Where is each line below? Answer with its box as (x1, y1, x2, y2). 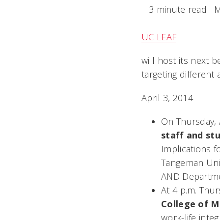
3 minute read (149, 3, 207, 15)
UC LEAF (141, 31, 177, 43)
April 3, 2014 (141, 92, 193, 104)
